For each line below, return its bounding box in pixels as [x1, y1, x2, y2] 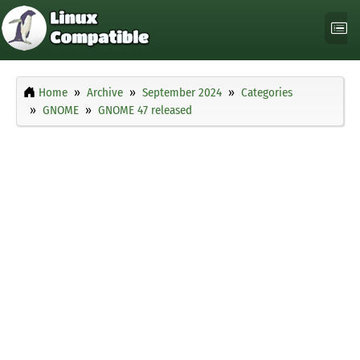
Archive [87, 85, 123, 100]
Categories [241, 85, 292, 100]
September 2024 [142, 85, 222, 100]
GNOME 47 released [98, 103, 192, 118]
